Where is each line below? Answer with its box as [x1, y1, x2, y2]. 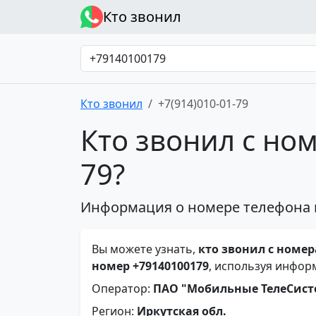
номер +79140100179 [92, 258, 209, 274]
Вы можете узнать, [92, 241, 198, 257]
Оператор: [92, 281, 153, 296]
